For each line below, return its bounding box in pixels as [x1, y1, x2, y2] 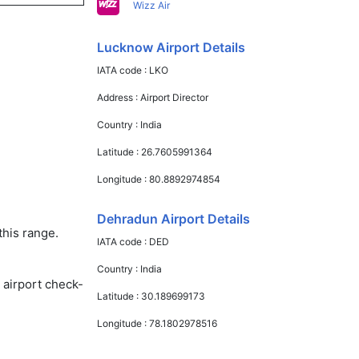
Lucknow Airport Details [97, 39, 246, 55]
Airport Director [140, 91, 209, 103]
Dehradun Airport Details [97, 211, 251, 227]
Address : [97, 91, 141, 103]
